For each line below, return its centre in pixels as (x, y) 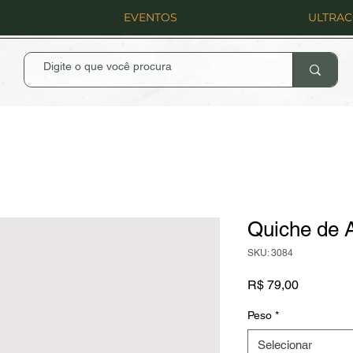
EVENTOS (150, 17)
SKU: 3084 (270, 253)
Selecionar (285, 344)
